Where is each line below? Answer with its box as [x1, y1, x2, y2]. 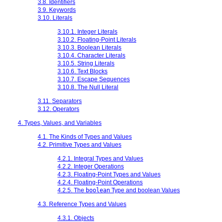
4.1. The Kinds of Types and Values [38, 133, 132, 140]
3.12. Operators [38, 105, 79, 112]
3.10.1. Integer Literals [57, 28, 117, 35]
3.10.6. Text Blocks [57, 67, 108, 75]
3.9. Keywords [38, 6, 76, 13]
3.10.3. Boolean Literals [57, 44, 121, 51]
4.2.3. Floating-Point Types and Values [57, 170, 161, 178]
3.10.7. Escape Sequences [57, 75, 130, 83]
